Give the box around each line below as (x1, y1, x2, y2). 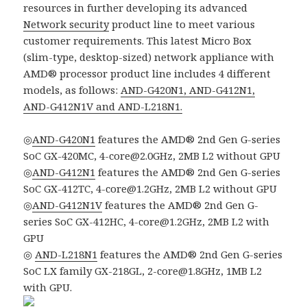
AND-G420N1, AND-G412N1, (121, 83, 256, 97)
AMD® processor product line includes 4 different (23, 66, 271, 81)
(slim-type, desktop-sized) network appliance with (23, 50, 275, 64)
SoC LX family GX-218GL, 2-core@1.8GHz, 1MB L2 (23, 264, 262, 278)
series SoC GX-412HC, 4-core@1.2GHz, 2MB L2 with (23, 214, 270, 229)
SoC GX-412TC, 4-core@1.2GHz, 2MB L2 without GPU (23, 182, 278, 196)
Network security (23, 17, 110, 32)
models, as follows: (23, 83, 121, 97)
